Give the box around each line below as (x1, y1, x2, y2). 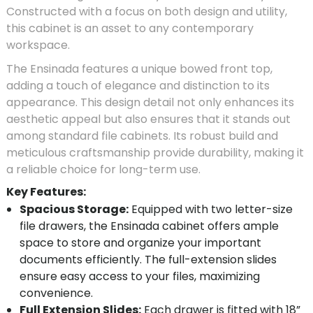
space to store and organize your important (20, 235, 262, 252)
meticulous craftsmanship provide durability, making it (6, 144, 304, 161)
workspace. (6, 37, 70, 54)
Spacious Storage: (20, 201, 129, 218)
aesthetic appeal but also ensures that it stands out (6, 110, 291, 127)
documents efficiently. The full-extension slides (20, 252, 277, 268)
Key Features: (6, 183, 86, 200)
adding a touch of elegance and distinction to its (6, 77, 270, 94)
